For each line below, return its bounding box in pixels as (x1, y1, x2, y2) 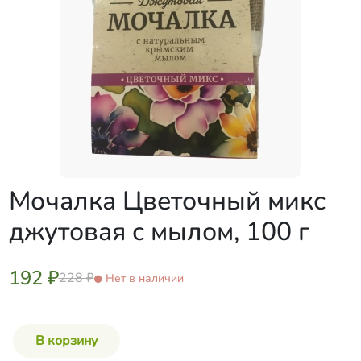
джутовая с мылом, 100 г (8, 214, 309, 249)
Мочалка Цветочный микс (8, 184, 326, 218)
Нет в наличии (105, 270, 184, 286)
